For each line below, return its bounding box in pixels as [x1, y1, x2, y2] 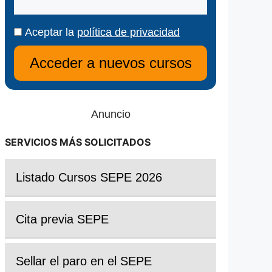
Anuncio [90, 108, 131, 120]
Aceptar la [22, 26, 77, 38]
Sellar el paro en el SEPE [16, 254, 152, 268]
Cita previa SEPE [16, 212, 109, 226]
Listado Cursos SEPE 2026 [16, 171, 162, 184]
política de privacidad [77, 26, 180, 38]
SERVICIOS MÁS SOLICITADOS [5, 136, 151, 148]
